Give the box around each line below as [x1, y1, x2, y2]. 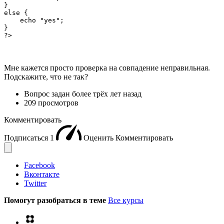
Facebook [24, 161, 55, 170]
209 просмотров [24, 98, 78, 107]
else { [4, 9, 28, 17]
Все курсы [108, 196, 143, 205]
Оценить [83, 133, 115, 142]
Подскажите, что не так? [4, 72, 88, 81]
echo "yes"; [4, 16, 64, 24]
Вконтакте [24, 170, 59, 179]
